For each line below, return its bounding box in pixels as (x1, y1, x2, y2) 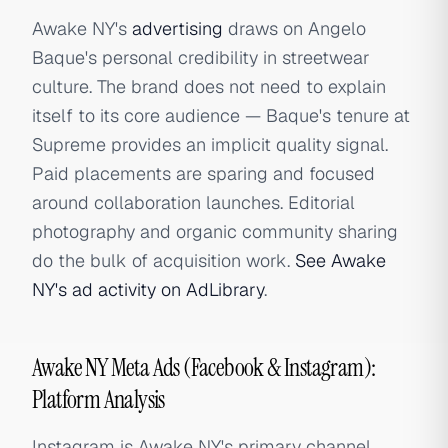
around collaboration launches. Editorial (32, 191, 355, 214)
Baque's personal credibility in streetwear (32, 46, 370, 69)
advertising (132, 17, 223, 40)
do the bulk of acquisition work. (32, 249, 295, 272)
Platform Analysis (32, 384, 165, 415)
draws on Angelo (223, 17, 366, 40)
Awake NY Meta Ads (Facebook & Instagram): (32, 352, 376, 383)
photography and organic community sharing (32, 220, 398, 243)
